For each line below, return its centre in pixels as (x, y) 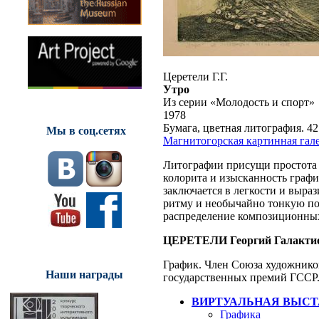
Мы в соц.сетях (86, 130)
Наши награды (84, 274)
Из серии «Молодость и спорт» (239, 102)
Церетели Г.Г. (195, 76)
